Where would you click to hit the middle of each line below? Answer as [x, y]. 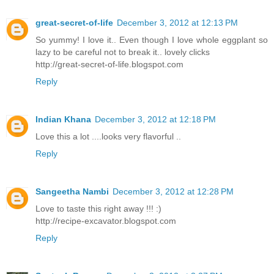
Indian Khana [63, 119]
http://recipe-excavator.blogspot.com [106, 220]
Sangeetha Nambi [72, 191]
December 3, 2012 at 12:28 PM [173, 191]
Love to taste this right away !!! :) [98, 208]
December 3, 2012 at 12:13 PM [177, 22]
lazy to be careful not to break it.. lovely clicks [123, 52]
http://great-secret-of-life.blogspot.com [109, 64]
